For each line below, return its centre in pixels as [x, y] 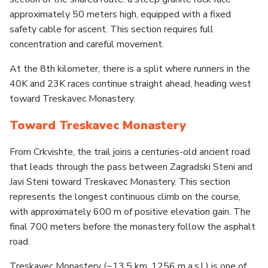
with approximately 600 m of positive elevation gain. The [130, 211]
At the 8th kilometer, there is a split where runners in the [130, 68]
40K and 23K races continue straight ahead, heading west [130, 83]
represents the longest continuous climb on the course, [125, 197]
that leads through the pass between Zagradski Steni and [131, 167]
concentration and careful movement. [87, 44]
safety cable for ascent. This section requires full [112, 29]
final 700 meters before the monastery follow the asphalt [133, 226]
